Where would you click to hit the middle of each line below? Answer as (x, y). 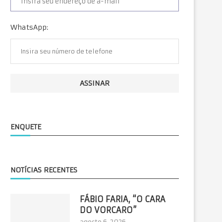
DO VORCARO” (108, 210)
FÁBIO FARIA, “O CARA (123, 199)
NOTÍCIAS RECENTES (44, 170)
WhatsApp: (29, 27)
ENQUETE (26, 127)
